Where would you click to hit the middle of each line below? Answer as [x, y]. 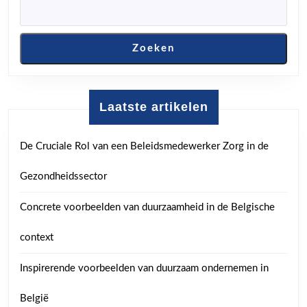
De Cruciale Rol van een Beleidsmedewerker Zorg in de [144, 146]
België [34, 298]
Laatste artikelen [153, 107]
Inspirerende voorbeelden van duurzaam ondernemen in [144, 268]
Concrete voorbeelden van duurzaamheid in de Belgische [147, 207]
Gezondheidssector [63, 176]
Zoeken [153, 48]
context [37, 237]
